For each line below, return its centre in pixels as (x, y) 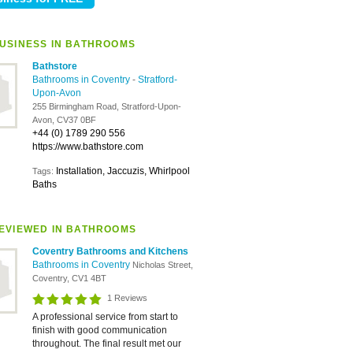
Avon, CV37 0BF (64, 120)
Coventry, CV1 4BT (69, 278)
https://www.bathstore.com (88, 147)
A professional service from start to (105, 317)
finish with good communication (100, 330)
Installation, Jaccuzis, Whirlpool (123, 171)
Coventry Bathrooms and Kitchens (110, 251)
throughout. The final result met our (107, 344)
